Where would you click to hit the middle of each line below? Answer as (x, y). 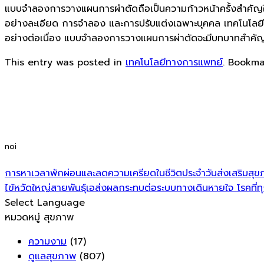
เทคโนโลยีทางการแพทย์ (174, 62)
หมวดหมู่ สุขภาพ (39, 218)
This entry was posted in (65, 62)
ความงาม (47, 242)
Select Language (45, 203)
